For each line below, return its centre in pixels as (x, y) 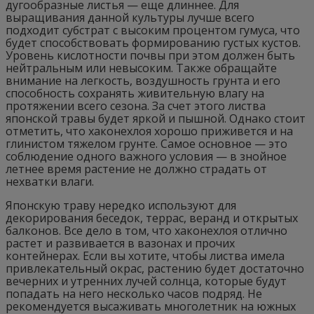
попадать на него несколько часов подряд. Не (134, 293)
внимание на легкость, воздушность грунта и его (143, 80)
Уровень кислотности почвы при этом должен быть (150, 55)
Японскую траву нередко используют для (121, 205)
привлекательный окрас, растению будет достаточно (155, 268)
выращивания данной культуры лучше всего (130, 17)
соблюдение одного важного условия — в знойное (146, 156)
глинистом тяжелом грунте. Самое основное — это (146, 143)
